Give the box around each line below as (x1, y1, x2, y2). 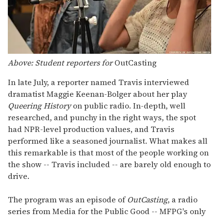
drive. (8, 171, 29, 182)
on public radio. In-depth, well (71, 100, 185, 111)
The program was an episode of (8, 194, 127, 205)
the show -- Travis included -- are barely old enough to (8, 159, 211, 170)
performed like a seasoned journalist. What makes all (8, 135, 207, 147)
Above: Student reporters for (8, 57, 114, 68)
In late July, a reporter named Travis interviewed (8, 77, 189, 88)
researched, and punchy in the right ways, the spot (8, 112, 196, 123)
